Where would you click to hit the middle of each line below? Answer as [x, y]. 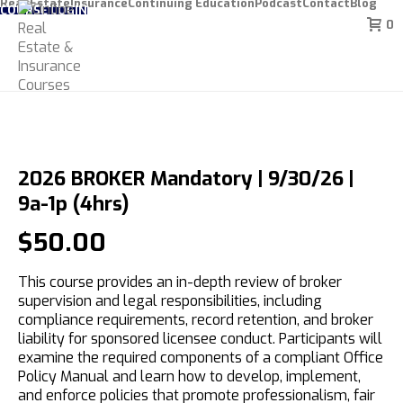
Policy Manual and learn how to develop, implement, [189, 376]
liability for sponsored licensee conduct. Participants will [200, 339]
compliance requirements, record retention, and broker [196, 320]
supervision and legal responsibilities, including [170, 301]
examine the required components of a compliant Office [201, 358]
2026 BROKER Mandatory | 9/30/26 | [186, 179]
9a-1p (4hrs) [74, 204]
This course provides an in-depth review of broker [180, 282]
